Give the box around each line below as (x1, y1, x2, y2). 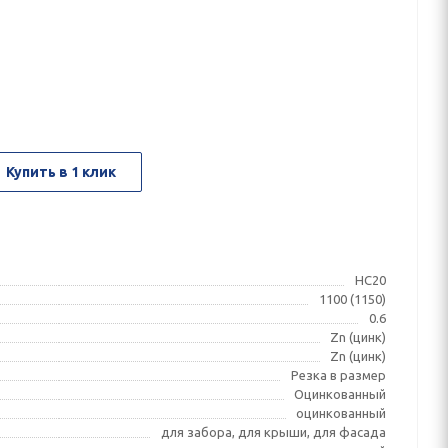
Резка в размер (291, 368, 387, 382)
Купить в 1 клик (6, 164, 117, 180)
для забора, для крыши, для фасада (161, 425, 387, 439)
